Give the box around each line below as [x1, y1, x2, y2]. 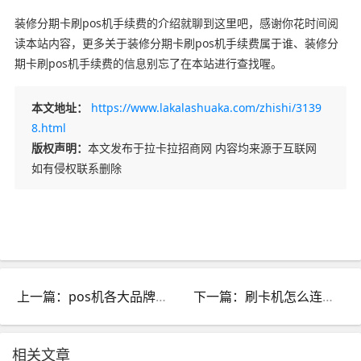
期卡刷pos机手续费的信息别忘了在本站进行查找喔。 [14, 55, 282, 71]
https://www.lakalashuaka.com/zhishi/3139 [90, 99, 322, 115]
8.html [31, 119, 66, 135]
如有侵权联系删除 [31, 160, 122, 176]
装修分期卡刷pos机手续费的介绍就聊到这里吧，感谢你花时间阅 [14, 15, 338, 31]
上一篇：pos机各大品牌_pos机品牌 [156, 287, 166, 305]
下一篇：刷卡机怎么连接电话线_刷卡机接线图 [322, 287, 334, 305]
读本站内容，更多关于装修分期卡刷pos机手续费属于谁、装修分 [14, 35, 338, 51]
